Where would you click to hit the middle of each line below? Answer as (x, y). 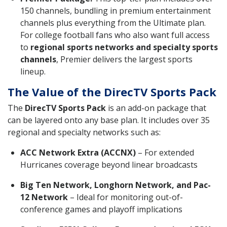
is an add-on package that (156, 108)
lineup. (33, 71)
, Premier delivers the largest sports (124, 59)
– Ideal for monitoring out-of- (125, 197)
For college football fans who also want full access (115, 35)
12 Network (44, 197)
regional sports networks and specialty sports (124, 47)
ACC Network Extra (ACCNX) (78, 152)
